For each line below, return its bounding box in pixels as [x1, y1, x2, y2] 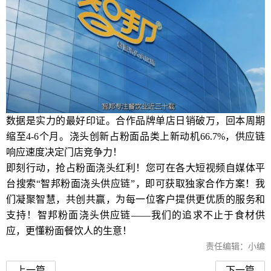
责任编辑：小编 [206, 242, 265, 252]
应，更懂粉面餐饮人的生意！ [6, 226, 132, 237]
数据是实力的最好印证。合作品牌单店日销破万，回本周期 [6, 116, 265, 126]
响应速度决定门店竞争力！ [6, 147, 122, 158]
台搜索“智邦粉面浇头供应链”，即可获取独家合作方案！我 [6, 178, 265, 189]
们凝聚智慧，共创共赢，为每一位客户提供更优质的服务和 [6, 194, 265, 205]
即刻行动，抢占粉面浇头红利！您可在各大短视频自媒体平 [6, 163, 265, 174]
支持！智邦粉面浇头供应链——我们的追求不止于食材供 [6, 210, 265, 221]
